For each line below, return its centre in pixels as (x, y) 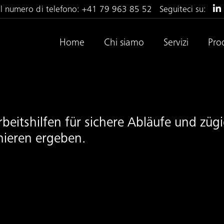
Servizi (176, 43)
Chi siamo (124, 43)
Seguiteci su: (183, 10)
